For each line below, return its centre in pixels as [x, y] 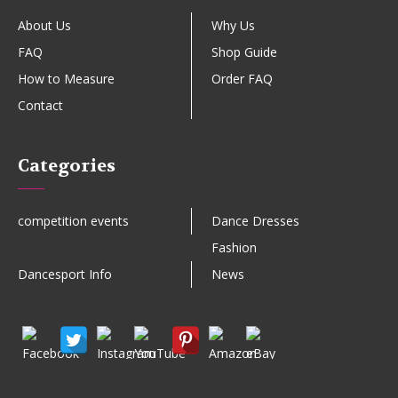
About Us [44, 25]
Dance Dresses [255, 221]
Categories [67, 166]
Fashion [234, 247]
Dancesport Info [65, 274]
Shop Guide [244, 52]
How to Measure [66, 79]
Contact [40, 105]
